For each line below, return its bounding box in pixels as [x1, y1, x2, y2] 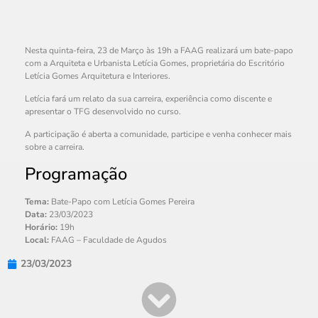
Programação [25, 162, 127, 185]
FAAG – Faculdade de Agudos [49, 234, 167, 246]
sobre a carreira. [25, 141, 84, 153]
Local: [25, 234, 49, 246]
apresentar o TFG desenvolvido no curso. [25, 105, 181, 117]
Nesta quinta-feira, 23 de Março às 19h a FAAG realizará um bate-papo [25, 44, 293, 56]
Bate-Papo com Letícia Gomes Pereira [49, 195, 194, 207]
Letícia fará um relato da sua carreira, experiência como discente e [25, 92, 272, 104]
